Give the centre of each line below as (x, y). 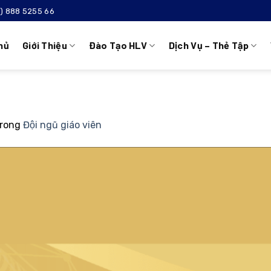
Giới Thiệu (45, 45)
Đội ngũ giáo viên (62, 125)
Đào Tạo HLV (118, 45)
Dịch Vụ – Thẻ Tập (209, 45)
